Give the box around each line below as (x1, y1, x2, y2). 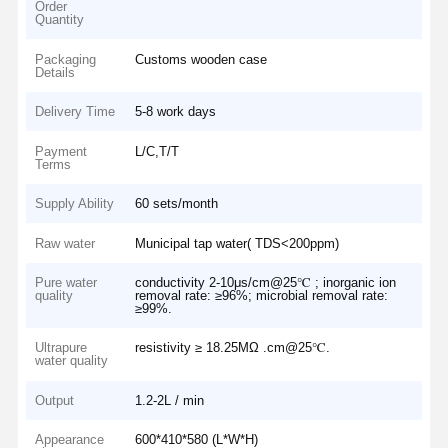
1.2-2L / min (135, 392, 205, 408)
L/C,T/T (135, 143, 180, 159)
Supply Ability (35, 196, 115, 212)
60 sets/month (135, 196, 219, 212)
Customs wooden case (135, 51, 268, 67)
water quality (35, 353, 109, 369)
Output (35, 392, 75, 408)
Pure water (35, 275, 98, 290)
